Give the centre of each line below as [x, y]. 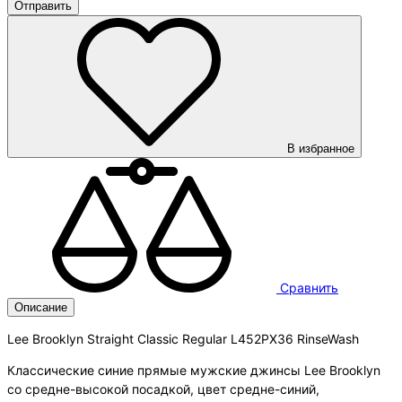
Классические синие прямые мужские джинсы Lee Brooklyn [194, 370]
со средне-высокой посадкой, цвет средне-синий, [163, 389]
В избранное [321, 148]
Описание [41, 307]
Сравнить [309, 287]
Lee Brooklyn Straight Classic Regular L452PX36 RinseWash [183, 338]
